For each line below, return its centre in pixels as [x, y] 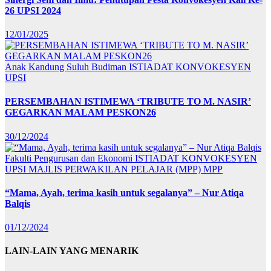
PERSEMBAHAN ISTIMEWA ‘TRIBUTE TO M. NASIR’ [128, 102]
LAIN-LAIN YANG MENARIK [72, 251]
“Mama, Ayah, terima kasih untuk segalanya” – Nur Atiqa [124, 192]
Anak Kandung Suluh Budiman [67, 67]
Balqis [18, 203]
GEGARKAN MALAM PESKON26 [80, 113]
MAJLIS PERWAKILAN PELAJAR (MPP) [116, 169]
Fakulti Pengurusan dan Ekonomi [70, 158]
